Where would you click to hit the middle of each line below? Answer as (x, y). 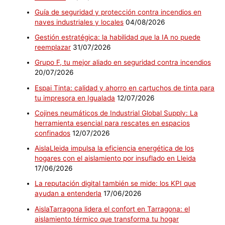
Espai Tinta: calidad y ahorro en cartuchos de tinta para (125, 88)
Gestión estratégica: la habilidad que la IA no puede (118, 37)
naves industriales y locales (79, 22)
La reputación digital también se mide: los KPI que (116, 184)
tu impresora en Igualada (75, 98)
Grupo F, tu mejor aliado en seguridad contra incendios (123, 63)
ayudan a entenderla (68, 194)
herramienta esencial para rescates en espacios (113, 123)
